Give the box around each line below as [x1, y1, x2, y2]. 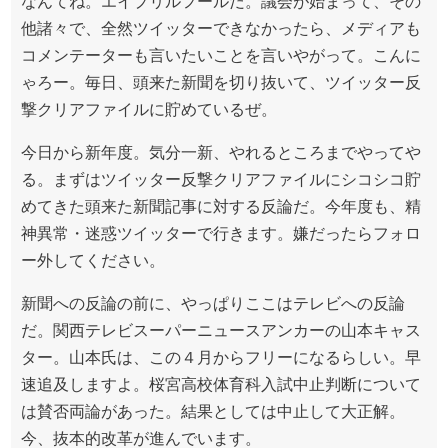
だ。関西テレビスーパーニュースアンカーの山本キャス [21, 322, 421, 339]
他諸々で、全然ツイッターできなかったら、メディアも [21, 20, 421, 37]
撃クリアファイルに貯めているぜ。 [21, 101, 277, 118]
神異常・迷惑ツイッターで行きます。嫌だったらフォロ [21, 225, 421, 242]
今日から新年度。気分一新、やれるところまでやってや [21, 144, 421, 161]
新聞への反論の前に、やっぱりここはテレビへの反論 [21, 295, 405, 312]
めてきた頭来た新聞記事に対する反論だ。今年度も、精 [21, 198, 421, 215]
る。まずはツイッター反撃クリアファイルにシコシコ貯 [21, 171, 421, 188]
